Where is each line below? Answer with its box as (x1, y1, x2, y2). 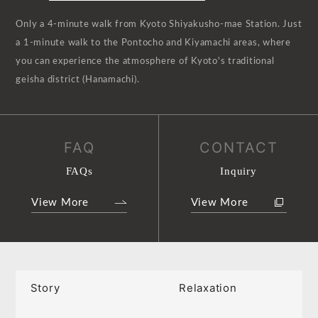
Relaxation (179, 281, 237, 295)
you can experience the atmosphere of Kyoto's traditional (16, 56, 275, 66)
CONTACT (199, 138, 278, 156)
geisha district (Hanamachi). (16, 75, 140, 84)
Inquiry (220, 165, 257, 177)
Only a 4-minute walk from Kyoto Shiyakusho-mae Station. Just (16, 19, 302, 29)
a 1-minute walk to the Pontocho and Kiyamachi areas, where (16, 38, 291, 48)
